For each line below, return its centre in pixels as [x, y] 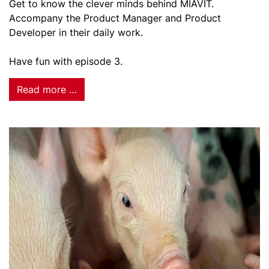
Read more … [47, 89]
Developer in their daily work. [76, 32]
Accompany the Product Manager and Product [115, 18]
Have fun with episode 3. [66, 61]
